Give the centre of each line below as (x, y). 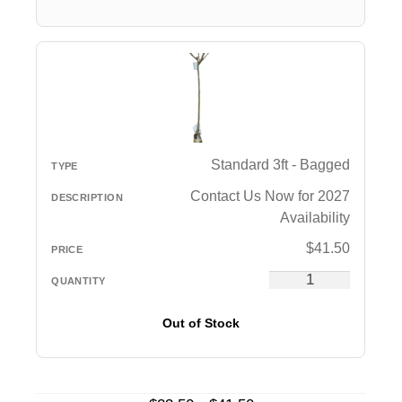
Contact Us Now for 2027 (271, 196)
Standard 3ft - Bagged (281, 164)
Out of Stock (201, 323)
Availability (315, 217)
